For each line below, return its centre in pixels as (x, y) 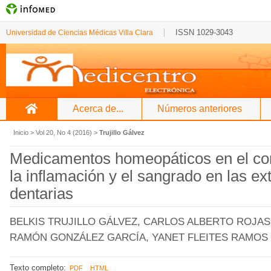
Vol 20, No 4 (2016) (64, 132)
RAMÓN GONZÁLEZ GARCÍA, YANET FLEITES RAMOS (139, 237)
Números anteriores (200, 109)
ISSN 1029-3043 (204, 32)
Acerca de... (98, 109)
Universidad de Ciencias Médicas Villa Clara (80, 33)
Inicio (21, 132)
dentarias (41, 194)
